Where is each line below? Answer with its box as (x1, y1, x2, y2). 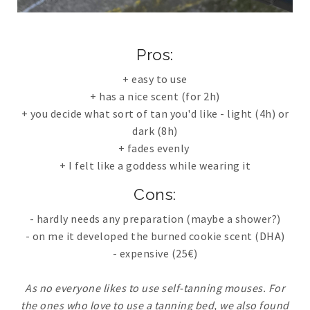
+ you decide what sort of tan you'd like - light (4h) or (21, 106, 289, 120)
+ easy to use (122, 71, 188, 86)
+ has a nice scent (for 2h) (90, 89, 220, 103)
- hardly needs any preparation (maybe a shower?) (29, 211, 281, 226)
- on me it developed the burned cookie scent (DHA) (25, 228, 285, 243)
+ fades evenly (118, 140, 192, 155)
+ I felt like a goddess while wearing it (60, 158, 250, 172)
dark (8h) (132, 123, 178, 138)
